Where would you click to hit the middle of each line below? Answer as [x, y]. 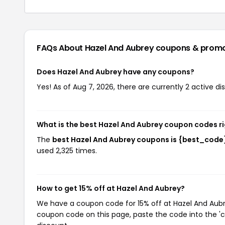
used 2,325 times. [67, 150]
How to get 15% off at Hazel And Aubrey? [111, 188]
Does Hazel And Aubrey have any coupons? [116, 72]
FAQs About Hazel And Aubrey [96, 48]
